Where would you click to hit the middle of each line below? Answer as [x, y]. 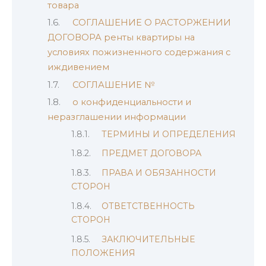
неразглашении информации [117, 117]
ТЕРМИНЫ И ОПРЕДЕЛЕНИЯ [169, 134]
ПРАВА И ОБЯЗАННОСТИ [159, 173]
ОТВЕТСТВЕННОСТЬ [148, 206]
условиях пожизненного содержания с [139, 53]
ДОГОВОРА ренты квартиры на [121, 38]
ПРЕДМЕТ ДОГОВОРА [152, 153]
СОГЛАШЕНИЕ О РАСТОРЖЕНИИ [151, 23]
